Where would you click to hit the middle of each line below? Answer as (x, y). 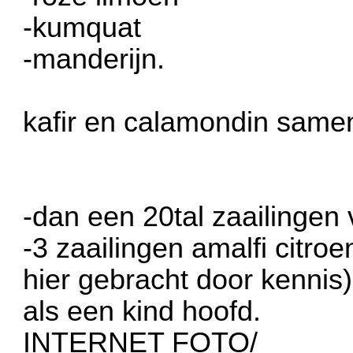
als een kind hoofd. (142, 311)
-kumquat (82, 27)
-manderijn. (94, 59)
